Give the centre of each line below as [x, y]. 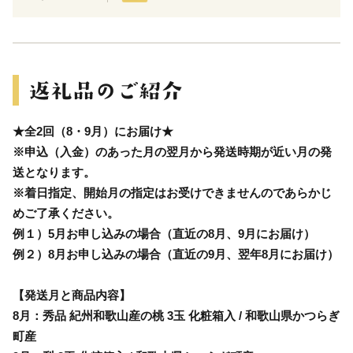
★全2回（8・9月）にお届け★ [93, 132]
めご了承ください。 [66, 214]
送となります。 [54, 173]
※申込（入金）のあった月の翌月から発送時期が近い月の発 [172, 152]
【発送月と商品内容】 [72, 295]
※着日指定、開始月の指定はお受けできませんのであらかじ [172, 193]
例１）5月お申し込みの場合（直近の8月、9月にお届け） [164, 234]
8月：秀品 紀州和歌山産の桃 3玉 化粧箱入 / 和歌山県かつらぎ [176, 316]
